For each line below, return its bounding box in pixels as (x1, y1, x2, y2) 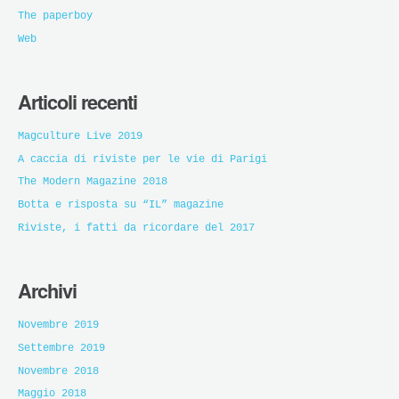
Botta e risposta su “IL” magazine (18, 199, 224, 212)
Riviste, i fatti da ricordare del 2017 (18, 221, 255, 234)
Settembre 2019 (18, 341, 105, 354)
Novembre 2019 (18, 318, 99, 331)
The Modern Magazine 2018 (18, 175, 167, 189)
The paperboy (18, 9, 93, 22)
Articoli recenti (18, 86, 137, 116)
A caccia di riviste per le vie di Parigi (18, 152, 267, 166)
